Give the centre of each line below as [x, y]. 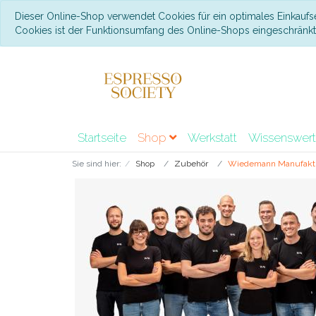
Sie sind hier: [97, 164]
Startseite [102, 138]
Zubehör [191, 164]
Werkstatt [212, 138]
